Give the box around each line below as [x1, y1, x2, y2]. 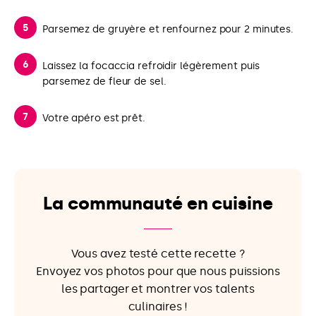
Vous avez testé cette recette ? [71, 247, 245, 261]
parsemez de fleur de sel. [42, 75, 166, 88]
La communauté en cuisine [43, 193, 273, 214]
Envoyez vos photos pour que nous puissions [36, 265, 280, 279]
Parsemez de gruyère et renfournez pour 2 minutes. [42, 23, 294, 36]
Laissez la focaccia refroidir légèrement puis [42, 60, 260, 73]
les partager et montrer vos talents [61, 282, 255, 296]
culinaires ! [128, 300, 188, 314]
